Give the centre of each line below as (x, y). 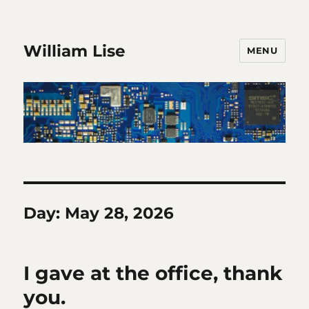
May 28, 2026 (120, 213)
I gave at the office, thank (153, 273)
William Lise (75, 51)
